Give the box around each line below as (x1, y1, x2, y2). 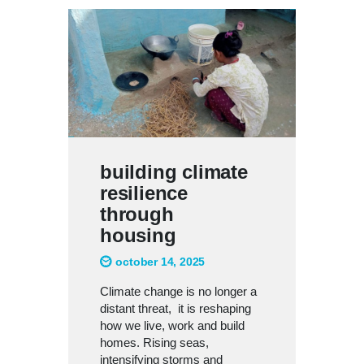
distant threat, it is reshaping (100, 301, 251, 315)
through (100, 202, 174, 225)
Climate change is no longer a (100, 284, 257, 298)
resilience (100, 181, 188, 204)
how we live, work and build (100, 318, 245, 332)
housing (100, 223, 188, 246)
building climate (100, 160, 248, 183)
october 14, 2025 (115, 254, 206, 268)
